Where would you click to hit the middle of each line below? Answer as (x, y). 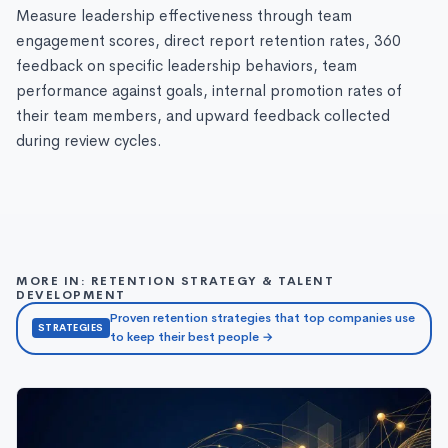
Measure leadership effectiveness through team (184, 15)
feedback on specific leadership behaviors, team (186, 65)
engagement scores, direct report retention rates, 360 (208, 40)
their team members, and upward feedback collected (203, 115)
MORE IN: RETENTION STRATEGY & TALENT (175, 280)
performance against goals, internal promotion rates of (209, 90)
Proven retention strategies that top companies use (262, 318)
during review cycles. (89, 140)
